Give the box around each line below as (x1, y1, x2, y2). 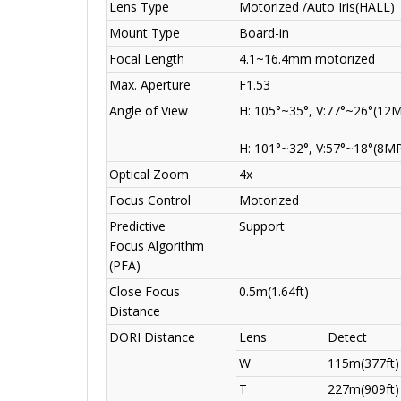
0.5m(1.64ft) (239, 283, 309, 301)
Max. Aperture (109, 76, 191, 94)
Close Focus (109, 283, 180, 301)
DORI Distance (109, 328, 195, 346)
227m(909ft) (328, 380, 399, 398)
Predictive (109, 218, 166, 235)
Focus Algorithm (109, 237, 204, 255)
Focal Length (109, 50, 184, 68)
